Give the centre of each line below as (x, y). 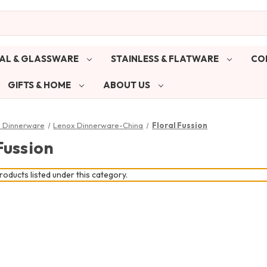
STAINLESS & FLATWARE (165, 58)
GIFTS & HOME (40, 85)
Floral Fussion (180, 125)
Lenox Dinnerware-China (98, 125)
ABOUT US (127, 85)
